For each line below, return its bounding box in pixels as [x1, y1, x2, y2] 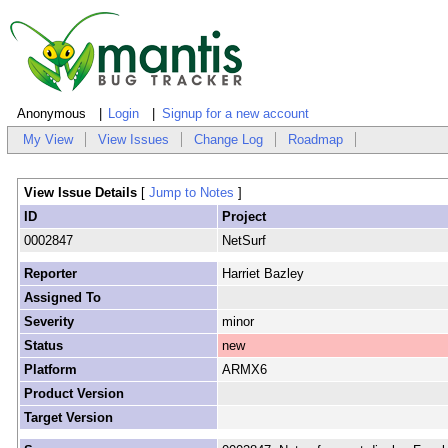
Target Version [23, 410, 113, 426]
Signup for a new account [161, 106, 309, 122]
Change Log [194, 132, 264, 148]
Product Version [23, 386, 124, 402]
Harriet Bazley [221, 266, 304, 282]
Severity [23, 314, 74, 330]
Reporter [23, 266, 77, 282]
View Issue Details [23, 185, 141, 201]
